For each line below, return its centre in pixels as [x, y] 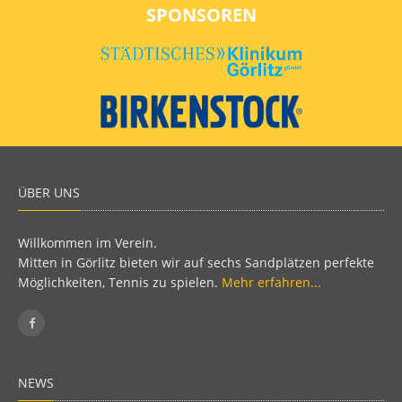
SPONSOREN [201, 15]
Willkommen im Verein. [87, 243]
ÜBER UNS [49, 193]
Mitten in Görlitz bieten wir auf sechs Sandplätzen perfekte [196, 263]
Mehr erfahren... [271, 283]
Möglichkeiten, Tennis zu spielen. [120, 283]
